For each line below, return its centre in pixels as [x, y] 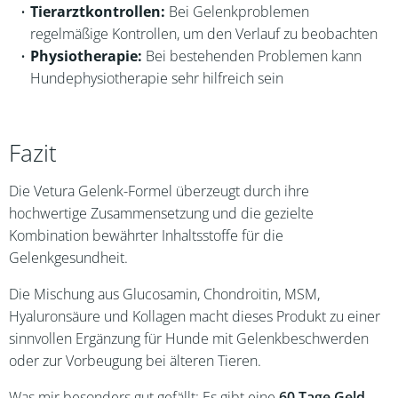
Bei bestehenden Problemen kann [251, 56]
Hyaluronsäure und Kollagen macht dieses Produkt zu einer [195, 316]
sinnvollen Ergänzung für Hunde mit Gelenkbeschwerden [189, 338]
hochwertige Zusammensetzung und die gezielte [161, 213]
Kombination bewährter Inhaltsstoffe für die [146, 235]
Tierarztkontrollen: [97, 12]
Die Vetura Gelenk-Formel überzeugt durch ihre [159, 191]
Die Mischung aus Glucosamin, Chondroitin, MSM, [164, 294]
